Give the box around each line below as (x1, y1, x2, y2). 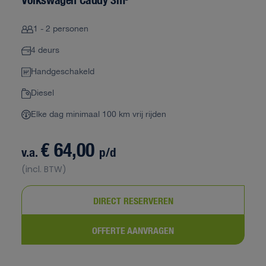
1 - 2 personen (33, 23, 88, 36)
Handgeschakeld (31, 65, 94, 78)
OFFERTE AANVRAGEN (92, 223, 174, 237)
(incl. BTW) (21, 163, 66, 175)
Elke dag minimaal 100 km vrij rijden (31, 108, 166, 121)
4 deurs (31, 44, 59, 57)
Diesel (31, 87, 54, 100)
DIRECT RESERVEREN (93, 193, 173, 207)
